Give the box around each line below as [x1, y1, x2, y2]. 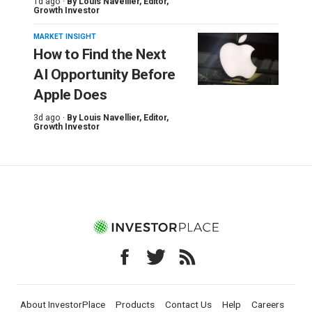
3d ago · [33, 113, 65, 123]
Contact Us [164, 299, 212, 311]
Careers [251, 299, 284, 311]
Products [115, 299, 155, 311]
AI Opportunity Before [33, 66, 175, 84]
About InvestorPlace [19, 299, 105, 311]
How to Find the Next [33, 46, 166, 63]
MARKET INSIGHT [33, 32, 96, 42]
